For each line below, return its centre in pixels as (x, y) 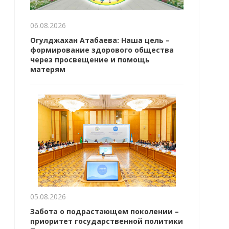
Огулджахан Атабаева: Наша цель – (100, 40)
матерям (48, 69)
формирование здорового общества (102, 50)
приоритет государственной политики (107, 221)
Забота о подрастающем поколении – (105, 211)
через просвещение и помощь (90, 60)
